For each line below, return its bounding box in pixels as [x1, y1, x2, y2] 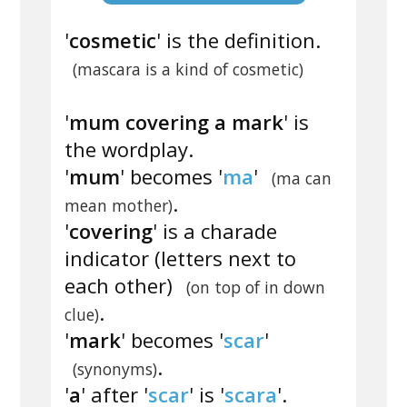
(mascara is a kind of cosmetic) [72, 58, 303, 81]
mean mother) [65, 194, 173, 217]
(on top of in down [185, 276, 325, 299]
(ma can [271, 167, 332, 190]
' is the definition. [156, 26, 321, 55]
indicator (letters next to [65, 244, 296, 273]
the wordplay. [65, 135, 194, 164]
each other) [65, 272, 178, 300]
